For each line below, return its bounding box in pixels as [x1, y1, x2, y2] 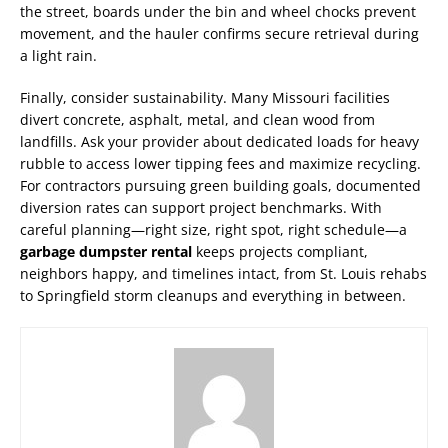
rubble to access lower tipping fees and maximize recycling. [20, 153, 421, 173]
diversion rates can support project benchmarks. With [20, 197, 382, 217]
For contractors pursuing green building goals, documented [20, 175, 421, 195]
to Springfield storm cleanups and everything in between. [20, 285, 406, 305]
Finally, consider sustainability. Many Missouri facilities [20, 87, 390, 107]
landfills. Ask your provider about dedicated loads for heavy [20, 131, 419, 151]
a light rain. [20, 45, 97, 65]
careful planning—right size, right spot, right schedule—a [20, 219, 407, 239]
